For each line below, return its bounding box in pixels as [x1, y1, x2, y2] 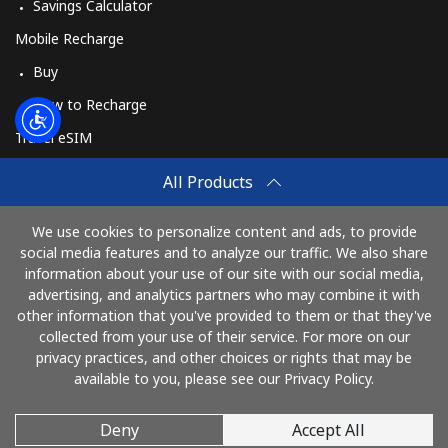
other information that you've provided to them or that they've [16, 306, 432, 325]
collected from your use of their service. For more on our [38, 327, 410, 346]
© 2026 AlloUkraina [162, 425, 286, 444]
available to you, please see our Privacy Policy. [74, 369, 374, 388]
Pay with [196, 268, 252, 287]
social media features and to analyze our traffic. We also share [20, 243, 428, 262]
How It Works [33, 194, 123, 213]
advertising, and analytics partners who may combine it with [28, 285, 420, 304]
